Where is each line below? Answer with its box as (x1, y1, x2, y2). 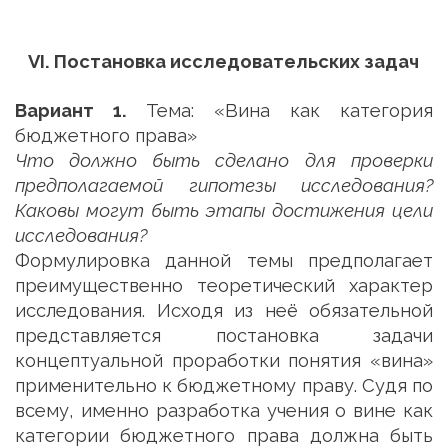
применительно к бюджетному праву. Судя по (15, 375, 433, 396)
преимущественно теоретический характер (15, 275, 433, 296)
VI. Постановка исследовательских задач (28, 51, 420, 72)
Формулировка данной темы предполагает (14, 250, 433, 271)
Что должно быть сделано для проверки (14, 150, 433, 171)
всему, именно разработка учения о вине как (15, 400, 433, 421)
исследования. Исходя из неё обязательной (15, 300, 433, 321)
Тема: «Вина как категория (126, 100, 434, 121)
